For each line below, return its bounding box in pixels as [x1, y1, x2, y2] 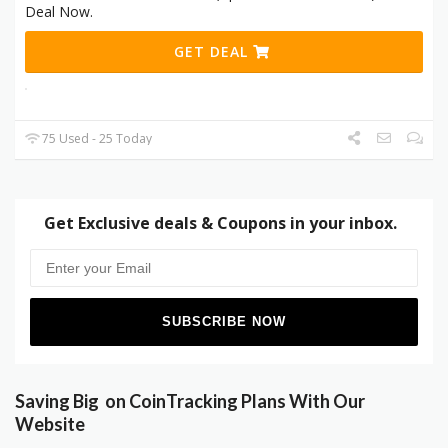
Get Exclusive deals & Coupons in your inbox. [43, 211, 397, 234]
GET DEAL [174, 41, 254, 61]
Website [15, 412, 85, 435]
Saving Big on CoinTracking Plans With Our [15, 389, 365, 412]
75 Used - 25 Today [39, 129, 153, 147]
